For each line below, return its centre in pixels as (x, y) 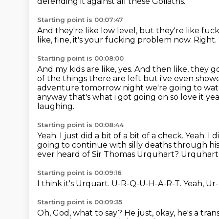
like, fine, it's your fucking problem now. (115, 40)
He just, (140, 213)
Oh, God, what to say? (81, 213)
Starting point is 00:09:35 (80, 202)
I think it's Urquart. (74, 184)
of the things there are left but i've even (116, 78)
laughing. (56, 106)
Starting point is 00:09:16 (79, 173)
